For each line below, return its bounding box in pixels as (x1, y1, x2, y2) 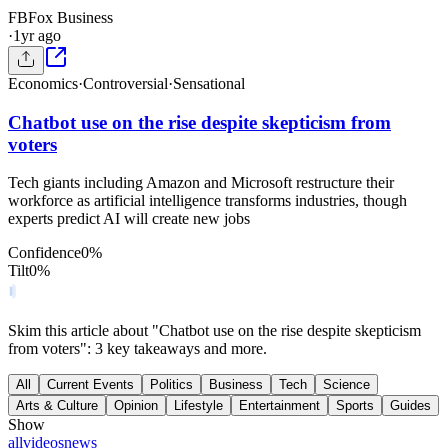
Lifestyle (174, 398, 223, 414)
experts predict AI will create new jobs (8, 210, 250, 228)
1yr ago (13, 27, 61, 44)
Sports (336, 398, 374, 414)
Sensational (173, 75, 245, 92)
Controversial (83, 75, 168, 92)
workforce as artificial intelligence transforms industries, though (8, 192, 407, 210)
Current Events (47, 377, 134, 393)
